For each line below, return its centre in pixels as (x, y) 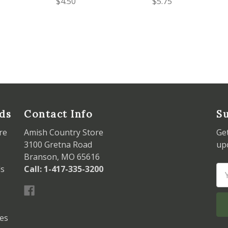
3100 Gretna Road (58, 145)
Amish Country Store (64, 133)
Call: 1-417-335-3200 (64, 169)
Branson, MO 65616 (62, 157)
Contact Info (58, 114)
